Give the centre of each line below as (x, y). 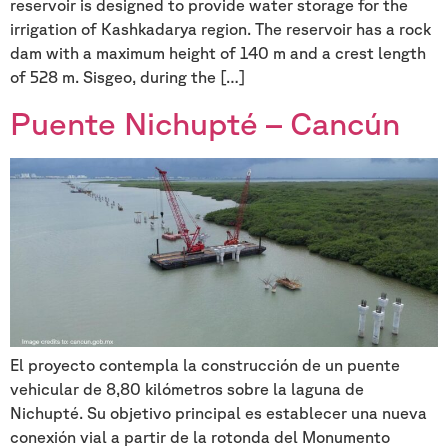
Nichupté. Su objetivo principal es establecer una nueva (218, 412)
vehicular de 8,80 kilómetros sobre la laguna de (187, 388)
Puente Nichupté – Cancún (205, 122)
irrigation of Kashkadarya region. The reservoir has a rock (220, 29)
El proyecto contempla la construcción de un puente (205, 364)
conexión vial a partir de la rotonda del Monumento (200, 436)
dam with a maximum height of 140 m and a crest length (218, 53)
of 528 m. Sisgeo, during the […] (127, 77)
